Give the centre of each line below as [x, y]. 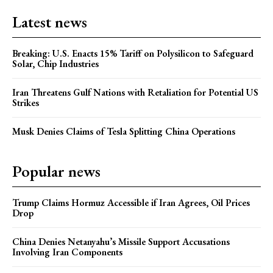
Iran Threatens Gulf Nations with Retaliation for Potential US [135, 92]
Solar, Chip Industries [55, 63]
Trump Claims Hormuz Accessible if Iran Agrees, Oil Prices [131, 202]
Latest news [50, 22]
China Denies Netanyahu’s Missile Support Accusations [121, 241]
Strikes [26, 102]
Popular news [56, 171]
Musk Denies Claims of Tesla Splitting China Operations [124, 131]
